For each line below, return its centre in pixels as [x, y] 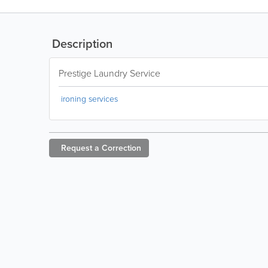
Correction [121, 148]
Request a [80, 148]
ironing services [89, 98]
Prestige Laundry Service [109, 73]
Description [81, 43]
